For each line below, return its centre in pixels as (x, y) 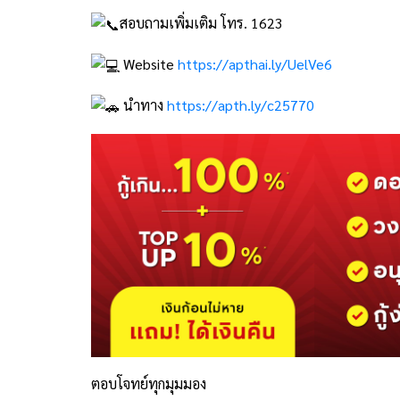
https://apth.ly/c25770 (241, 105)
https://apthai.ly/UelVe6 (255, 64)
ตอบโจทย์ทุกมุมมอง (149, 384)
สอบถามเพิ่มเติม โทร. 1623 (201, 23)
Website (149, 64)
